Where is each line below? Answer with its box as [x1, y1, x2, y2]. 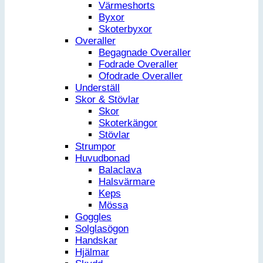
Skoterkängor [99, 117, 157, 129]
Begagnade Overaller [99, 47, 191, 59]
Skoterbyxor [99, 23, 152, 35]
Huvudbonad [75, 153, 130, 164]
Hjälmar [75, 247, 109, 258]
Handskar [75, 235, 117, 247]
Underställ [75, 82, 120, 94]
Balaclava [99, 164, 141, 176]
